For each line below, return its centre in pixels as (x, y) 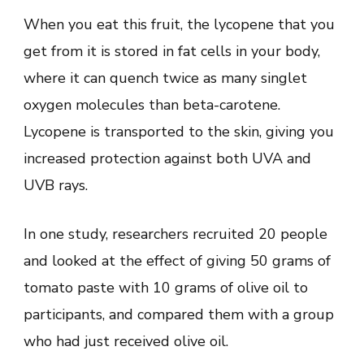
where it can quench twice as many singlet (165, 78)
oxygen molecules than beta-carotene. (152, 104)
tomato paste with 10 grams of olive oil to (166, 287)
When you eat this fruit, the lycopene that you (179, 24)
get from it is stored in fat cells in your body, (172, 51)
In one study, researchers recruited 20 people (175, 234)
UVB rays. (56, 185)
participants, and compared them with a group (179, 314)
